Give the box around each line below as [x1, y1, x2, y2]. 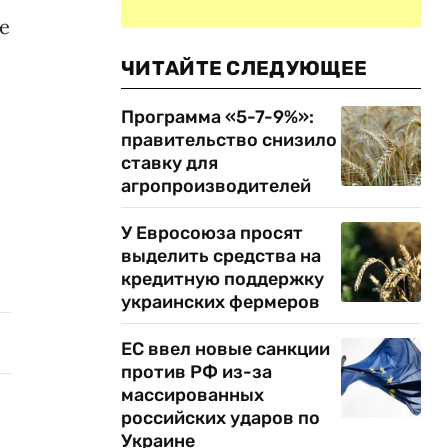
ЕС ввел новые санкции [121, 338, 330, 360]
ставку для [121, 152, 218, 174]
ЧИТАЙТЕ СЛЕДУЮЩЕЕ [121, 56, 368, 80]
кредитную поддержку [121, 268, 324, 290]
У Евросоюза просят [121, 222, 303, 244]
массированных [121, 384, 264, 406]
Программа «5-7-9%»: [121, 106, 314, 128]
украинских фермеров [121, 291, 324, 313]
